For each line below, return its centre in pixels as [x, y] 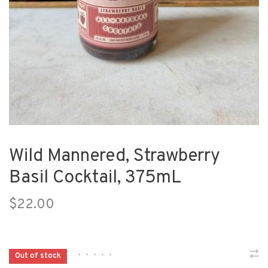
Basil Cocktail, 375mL [95, 178]
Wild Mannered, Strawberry [115, 157]
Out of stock [38, 256]
